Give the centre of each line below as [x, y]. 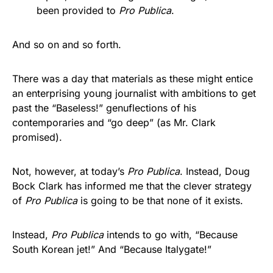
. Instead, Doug [215, 171]
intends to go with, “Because [171, 235]
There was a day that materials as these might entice [133, 79]
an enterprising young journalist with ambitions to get [134, 93]
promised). [37, 137]
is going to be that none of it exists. [163, 200]
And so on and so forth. [67, 44]
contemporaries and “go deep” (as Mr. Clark [114, 122]
